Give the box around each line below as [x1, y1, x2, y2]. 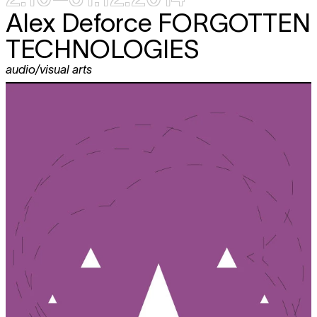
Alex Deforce [6, 8, 158, 37]
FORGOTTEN [158, 8, 311, 37]
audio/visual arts [6, 62, 92, 76]
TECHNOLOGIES [6, 34, 200, 63]
